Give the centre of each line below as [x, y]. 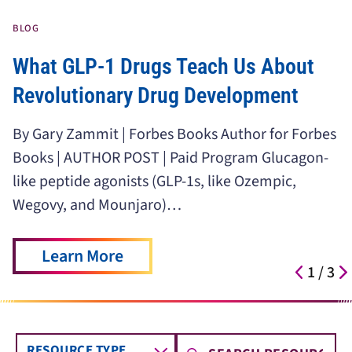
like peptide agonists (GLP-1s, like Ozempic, [154, 181]
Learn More [82, 257]
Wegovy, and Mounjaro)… [97, 205]
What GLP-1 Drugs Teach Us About [163, 66]
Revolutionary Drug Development [156, 95]
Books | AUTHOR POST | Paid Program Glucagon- [170, 158]
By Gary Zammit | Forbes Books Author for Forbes [174, 134]
